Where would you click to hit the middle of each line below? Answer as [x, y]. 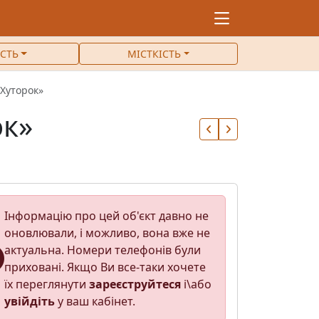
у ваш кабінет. [95, 301]
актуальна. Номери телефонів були [102, 250]
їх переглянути [46, 284]
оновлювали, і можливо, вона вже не [107, 233]
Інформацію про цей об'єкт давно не [106, 216]
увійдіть [29, 301]
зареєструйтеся [135, 284]
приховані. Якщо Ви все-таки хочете [105, 267]
